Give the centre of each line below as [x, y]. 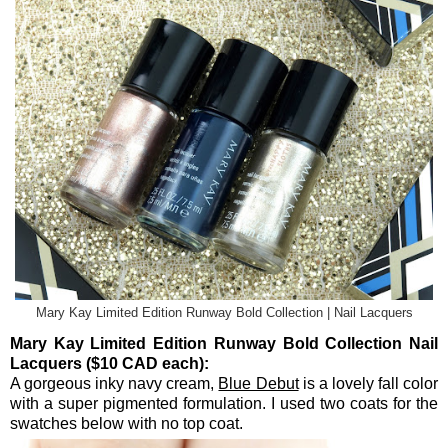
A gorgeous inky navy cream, [114, 384]
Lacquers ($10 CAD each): [109, 364]
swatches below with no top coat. [126, 424]
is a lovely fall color [368, 384]
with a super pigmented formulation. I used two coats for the [224, 404]
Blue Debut [258, 384]
